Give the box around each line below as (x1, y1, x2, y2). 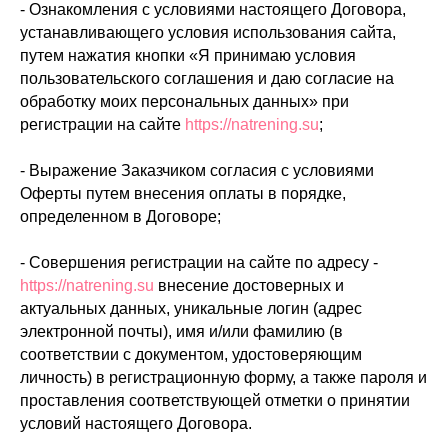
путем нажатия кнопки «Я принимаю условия (20, 47, 356, 64)
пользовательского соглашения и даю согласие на (20, 70, 394, 87)
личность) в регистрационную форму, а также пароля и (20, 369, 427, 386)
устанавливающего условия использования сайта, (20, 24, 396, 41)
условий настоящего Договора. (20, 415, 252, 432)
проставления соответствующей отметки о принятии (20, 392, 410, 409)
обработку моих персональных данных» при (20, 93, 349, 110)
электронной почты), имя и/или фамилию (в (20, 323, 343, 340)
